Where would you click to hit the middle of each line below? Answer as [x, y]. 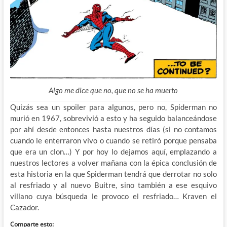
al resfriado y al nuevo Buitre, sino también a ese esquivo [113, 185]
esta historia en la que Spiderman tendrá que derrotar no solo [113, 174]
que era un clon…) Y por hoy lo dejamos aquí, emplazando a [113, 151]
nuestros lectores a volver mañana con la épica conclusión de [113, 162]
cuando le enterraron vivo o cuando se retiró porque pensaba [113, 140]
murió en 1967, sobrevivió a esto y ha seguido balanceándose [113, 118]
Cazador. [24, 207]
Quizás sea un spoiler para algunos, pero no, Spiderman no [113, 107]
